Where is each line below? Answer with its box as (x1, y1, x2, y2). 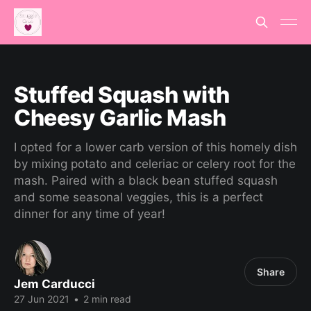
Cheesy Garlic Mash (14, 104, 226, 131)
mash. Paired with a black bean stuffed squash (14, 174, 278, 187)
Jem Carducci (14, 277, 95, 291)
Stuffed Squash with (14, 81, 230, 108)
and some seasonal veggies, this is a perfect (14, 190, 263, 204)
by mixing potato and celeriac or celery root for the (14, 157, 296, 171)
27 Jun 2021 (14, 293, 69, 305)
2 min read (81, 293, 131, 305)
